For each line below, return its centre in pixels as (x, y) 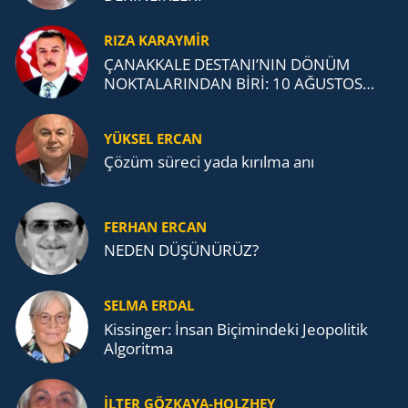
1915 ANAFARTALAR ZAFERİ (204, 102)
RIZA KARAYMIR (157, 41)
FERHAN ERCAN (155, 226)
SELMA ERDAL (149, 306)
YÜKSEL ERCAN (153, 138)
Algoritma (138, 348)
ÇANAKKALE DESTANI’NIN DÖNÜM (227, 64)
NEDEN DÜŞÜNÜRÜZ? (181, 250)
